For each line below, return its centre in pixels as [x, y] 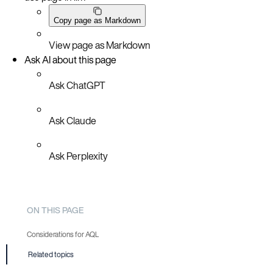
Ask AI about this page [70, 59]
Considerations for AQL [63, 235]
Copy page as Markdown [97, 20]
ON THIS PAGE [55, 210]
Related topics [51, 255]
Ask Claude [73, 120]
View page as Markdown [100, 45]
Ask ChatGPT [77, 85]
